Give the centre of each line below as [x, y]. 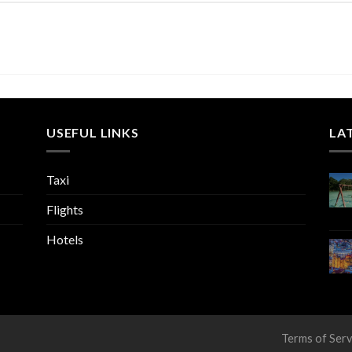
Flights [65, 210]
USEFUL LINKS [93, 132]
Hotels [65, 240]
